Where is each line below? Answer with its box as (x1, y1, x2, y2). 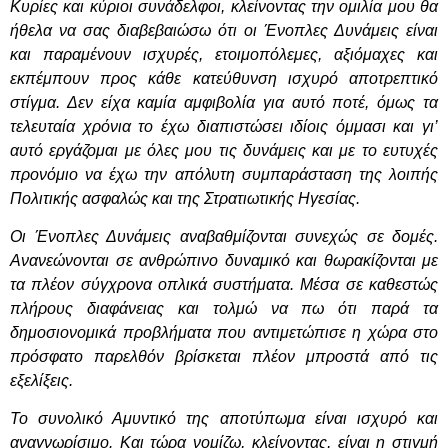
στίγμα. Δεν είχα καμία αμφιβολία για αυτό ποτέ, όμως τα (10, 93, 438, 111)
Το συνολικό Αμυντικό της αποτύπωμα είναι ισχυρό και (10, 410, 438, 428)
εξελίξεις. (10, 371, 73, 389)
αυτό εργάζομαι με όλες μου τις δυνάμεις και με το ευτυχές (10, 141, 438, 159)
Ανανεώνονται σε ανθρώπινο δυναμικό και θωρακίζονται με (10, 251, 438, 269)
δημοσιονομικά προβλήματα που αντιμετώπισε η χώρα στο (10, 323, 438, 341)
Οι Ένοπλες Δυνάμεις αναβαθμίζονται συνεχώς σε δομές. (10, 227, 438, 245)
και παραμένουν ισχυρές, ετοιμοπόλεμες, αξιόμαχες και (10, 45, 438, 63)
